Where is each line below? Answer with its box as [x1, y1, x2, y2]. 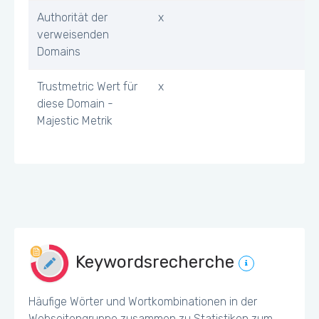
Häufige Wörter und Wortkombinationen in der [28, 295, 257, 308]
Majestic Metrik [37, 114, 113, 127]
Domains [37, 45, 80, 58]
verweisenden [37, 28, 109, 41]
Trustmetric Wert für [37, 80, 137, 93]
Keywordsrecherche [71, 252, 239, 273]
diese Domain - [37, 97, 113, 110]
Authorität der [37, 11, 108, 24]
